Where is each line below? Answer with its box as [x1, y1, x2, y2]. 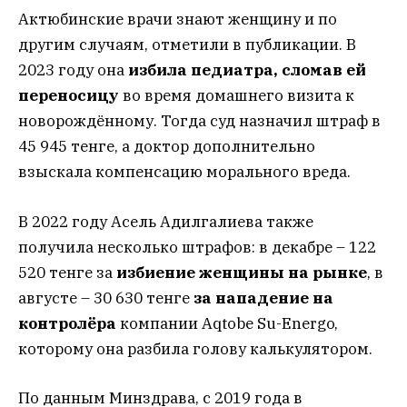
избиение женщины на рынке [116, 262, 367, 283]
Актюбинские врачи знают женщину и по [18, 9, 337, 30]
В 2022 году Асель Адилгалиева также [18, 211, 313, 232]
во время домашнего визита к [119, 85, 354, 106]
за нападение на [194, 287, 333, 308]
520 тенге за [18, 262, 116, 283]
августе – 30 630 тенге [18, 287, 194, 308]
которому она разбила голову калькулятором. [18, 338, 372, 359]
